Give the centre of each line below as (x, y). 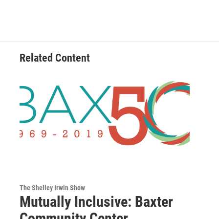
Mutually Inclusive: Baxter (96, 202)
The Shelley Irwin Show (52, 188)
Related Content (55, 58)
